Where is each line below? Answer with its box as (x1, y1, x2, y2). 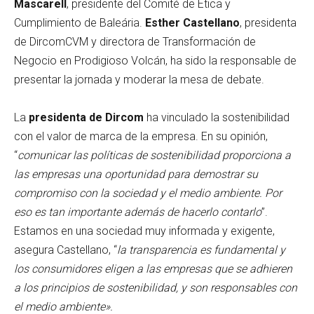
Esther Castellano (145, 15, 240, 29)
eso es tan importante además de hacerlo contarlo (14, 205, 261, 219)
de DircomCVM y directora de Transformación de (14, 34, 256, 48)
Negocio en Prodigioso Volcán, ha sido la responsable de (14, 53, 296, 67)
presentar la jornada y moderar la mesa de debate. (14, 72, 270, 86)
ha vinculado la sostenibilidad (144, 110, 289, 124)
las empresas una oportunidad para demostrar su (14, 167, 258, 181)
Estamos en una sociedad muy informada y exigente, (14, 224, 275, 238)
